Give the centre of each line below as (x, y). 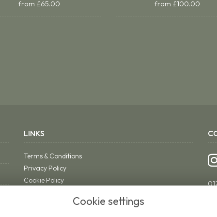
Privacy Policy (45, 168)
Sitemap (37, 192)
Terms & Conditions (53, 156)
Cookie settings (108, 201)
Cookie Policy (44, 180)
